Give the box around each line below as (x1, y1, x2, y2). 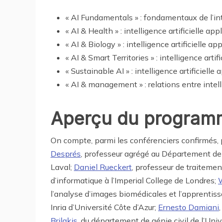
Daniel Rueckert (74, 162, 132, 172)
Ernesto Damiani (158, 202, 219, 213)
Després (51, 149, 81, 159)
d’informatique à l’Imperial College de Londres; (51, 175, 218, 186)
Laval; (51, 162, 74, 172)
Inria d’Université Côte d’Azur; (51, 202, 158, 213)
